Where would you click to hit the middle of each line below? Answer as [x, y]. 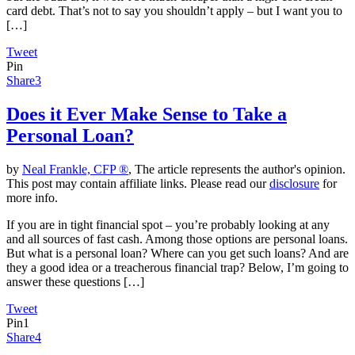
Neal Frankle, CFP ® [75, 169]
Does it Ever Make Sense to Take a [147, 114]
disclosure [294, 183]
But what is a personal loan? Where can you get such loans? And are [177, 253]
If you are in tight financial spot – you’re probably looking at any [168, 224]
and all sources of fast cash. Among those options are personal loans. [177, 239]
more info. [32, 197]
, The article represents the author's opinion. [237, 169]
